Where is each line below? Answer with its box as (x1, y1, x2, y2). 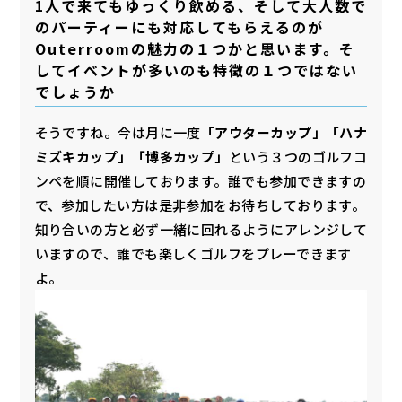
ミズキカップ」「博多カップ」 (34, 146, 229, 166)
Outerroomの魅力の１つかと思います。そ (34, 38, 355, 60)
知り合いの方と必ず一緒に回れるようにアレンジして (34, 219, 368, 239)
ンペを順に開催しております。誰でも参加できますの (34, 170, 367, 190)
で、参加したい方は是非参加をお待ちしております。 (34, 195, 366, 214)
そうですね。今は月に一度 (34, 122, 201, 142)
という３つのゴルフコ (228, 146, 368, 166)
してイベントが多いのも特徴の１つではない (34, 59, 358, 82)
